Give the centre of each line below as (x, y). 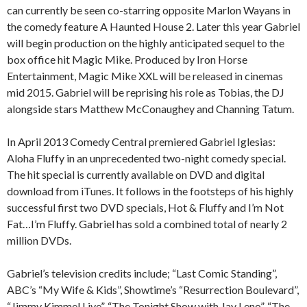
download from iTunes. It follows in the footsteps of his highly (150, 191)
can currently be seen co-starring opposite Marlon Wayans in (149, 10)
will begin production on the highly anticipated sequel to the (146, 43)
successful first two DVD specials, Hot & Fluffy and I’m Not (145, 208)
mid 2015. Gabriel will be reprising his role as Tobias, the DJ (146, 93)
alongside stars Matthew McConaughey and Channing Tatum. (150, 109)
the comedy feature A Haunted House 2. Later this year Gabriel (153, 27)
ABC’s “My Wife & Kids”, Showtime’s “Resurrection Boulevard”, (153, 290)
